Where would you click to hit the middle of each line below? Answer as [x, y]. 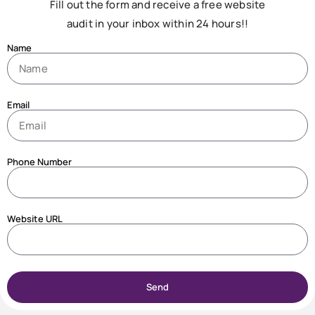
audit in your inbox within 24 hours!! [157, 24]
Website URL [35, 218]
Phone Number [39, 161]
